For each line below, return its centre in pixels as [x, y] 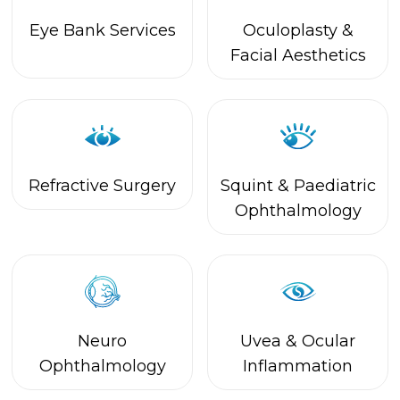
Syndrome [102, 350]
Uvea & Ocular [298, 169]
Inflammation [298, 194]
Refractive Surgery [102, 14]
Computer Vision [102, 325]
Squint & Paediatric [298, 14]
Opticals [298, 325]
